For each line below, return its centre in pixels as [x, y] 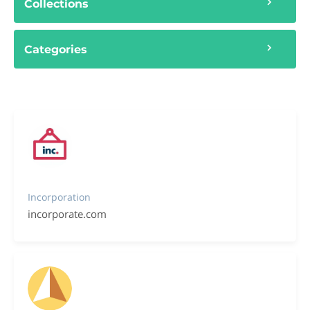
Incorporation [59, 197]
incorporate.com [67, 214]
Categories [56, 49]
